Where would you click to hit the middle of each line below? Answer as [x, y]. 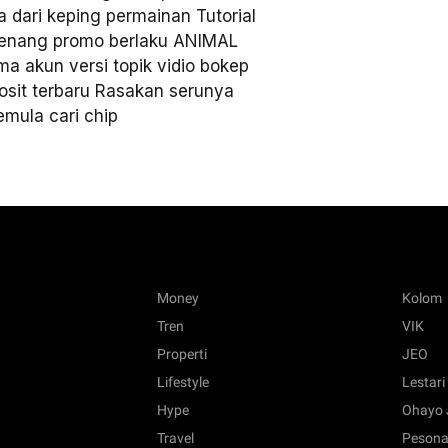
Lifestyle [182, 382]
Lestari [424, 382]
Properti [181, 354]
